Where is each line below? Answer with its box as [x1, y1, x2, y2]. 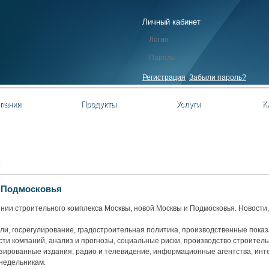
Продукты [81, 100, 116, 109]
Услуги [175, 100, 201, 109]
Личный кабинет [142, 17, 201, 26]
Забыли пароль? [189, 73, 246, 82]
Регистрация [142, 73, 186, 82]
